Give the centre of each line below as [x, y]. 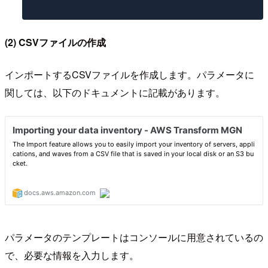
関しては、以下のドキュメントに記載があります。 [115, 92]
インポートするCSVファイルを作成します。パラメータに [130, 74]
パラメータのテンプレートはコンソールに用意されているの [134, 237]
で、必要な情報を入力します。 [72, 255]
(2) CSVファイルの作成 [55, 42]
